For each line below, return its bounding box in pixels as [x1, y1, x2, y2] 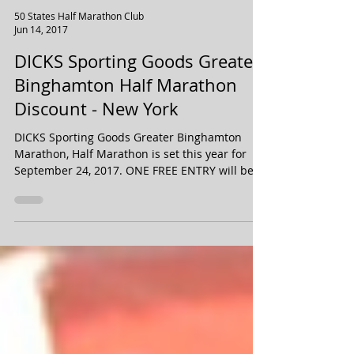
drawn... [14, 215, 58, 230]
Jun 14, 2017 [14, 58, 68, 71]
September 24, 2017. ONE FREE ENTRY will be [14, 198, 126, 213]
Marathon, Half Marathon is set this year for [14, 182, 247, 197]
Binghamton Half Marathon [14, 109, 237, 132]
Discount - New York [14, 133, 179, 156]
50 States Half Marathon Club [14, 44, 144, 58]
